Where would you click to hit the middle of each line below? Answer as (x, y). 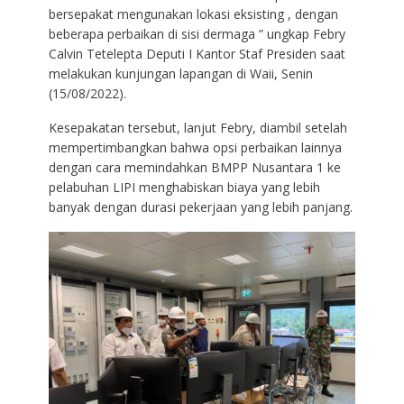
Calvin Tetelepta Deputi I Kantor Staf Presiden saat (197, 53)
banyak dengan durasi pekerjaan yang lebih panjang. (200, 207)
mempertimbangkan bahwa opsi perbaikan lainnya (195, 147)
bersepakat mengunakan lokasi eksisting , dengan (193, 14)
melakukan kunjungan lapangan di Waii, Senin (180, 73)
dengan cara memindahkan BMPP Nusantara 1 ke (194, 167)
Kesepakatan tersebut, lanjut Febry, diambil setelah (197, 127)
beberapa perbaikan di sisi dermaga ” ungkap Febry (197, 33)
